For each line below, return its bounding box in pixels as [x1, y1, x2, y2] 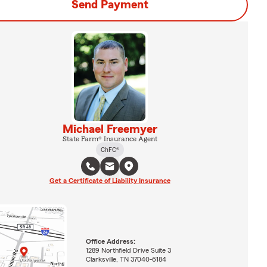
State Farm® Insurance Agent [62, 135, 157, 142]
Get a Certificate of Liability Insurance [49, 176, 170, 184]
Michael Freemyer [62, 123, 157, 135]
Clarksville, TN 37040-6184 [85, 255, 166, 263]
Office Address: [85, 237, 135, 245]
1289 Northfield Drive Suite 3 [85, 246, 171, 254]
